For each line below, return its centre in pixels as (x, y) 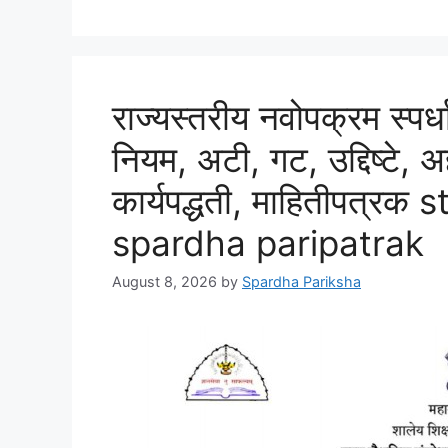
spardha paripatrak (273, 243)
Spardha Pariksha (301, 282)
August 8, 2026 (164, 282)
